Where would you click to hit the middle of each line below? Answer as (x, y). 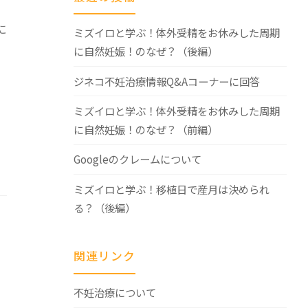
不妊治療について (114, 293)
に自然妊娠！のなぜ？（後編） (145, 51)
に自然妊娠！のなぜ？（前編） (145, 129)
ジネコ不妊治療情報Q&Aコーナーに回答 (166, 81)
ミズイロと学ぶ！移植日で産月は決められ (171, 189)
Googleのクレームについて (137, 159)
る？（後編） (104, 207)
